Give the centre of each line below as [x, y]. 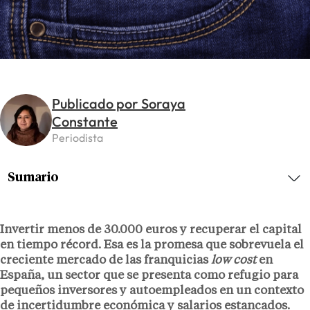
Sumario [34, 177]
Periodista [77, 138]
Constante [85, 122]
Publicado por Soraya [119, 104]
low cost [234, 260]
